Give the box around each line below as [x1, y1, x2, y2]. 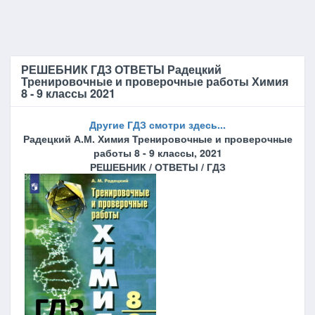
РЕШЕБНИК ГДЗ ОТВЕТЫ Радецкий [21, 61, 221, 77]
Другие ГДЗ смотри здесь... [89, 117, 226, 131]
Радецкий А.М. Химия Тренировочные [22, 131, 212, 146]
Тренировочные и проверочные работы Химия [21, 73, 288, 89]
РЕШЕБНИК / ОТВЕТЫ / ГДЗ [89, 160, 226, 174]
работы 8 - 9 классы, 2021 [93, 146, 222, 160]
